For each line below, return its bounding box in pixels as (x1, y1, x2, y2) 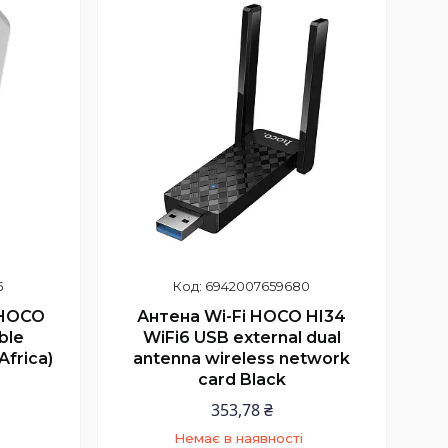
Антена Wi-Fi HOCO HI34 (137, 306, 347, 326)
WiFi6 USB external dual (142, 327, 341, 347)
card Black (197, 369, 286, 389)
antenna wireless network (133, 348, 351, 368)
